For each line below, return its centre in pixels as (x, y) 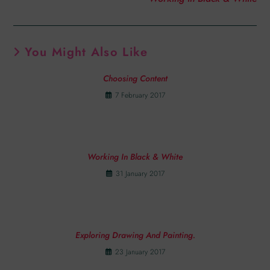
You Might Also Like (86, 52)
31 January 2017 (140, 174)
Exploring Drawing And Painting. (135, 235)
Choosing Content (135, 78)
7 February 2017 (140, 95)
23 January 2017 (140, 252)
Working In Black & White (135, 157)
